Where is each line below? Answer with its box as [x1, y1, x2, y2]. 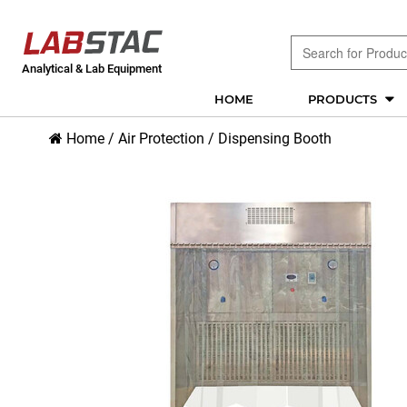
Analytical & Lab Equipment [22, 62, 162, 75]
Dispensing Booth [218, 130, 332, 147]
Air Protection [118, 130, 204, 147]
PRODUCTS [308, 92, 381, 106]
